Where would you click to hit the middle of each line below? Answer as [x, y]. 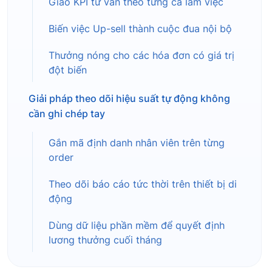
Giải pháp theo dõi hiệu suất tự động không [129, 99]
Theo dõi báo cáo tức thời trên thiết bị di [143, 185]
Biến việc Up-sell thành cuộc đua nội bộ [140, 29]
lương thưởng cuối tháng [105, 240]
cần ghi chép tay [67, 114]
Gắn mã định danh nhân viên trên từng [137, 143]
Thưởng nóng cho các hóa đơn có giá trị [141, 56]
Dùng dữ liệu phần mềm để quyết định [137, 226]
